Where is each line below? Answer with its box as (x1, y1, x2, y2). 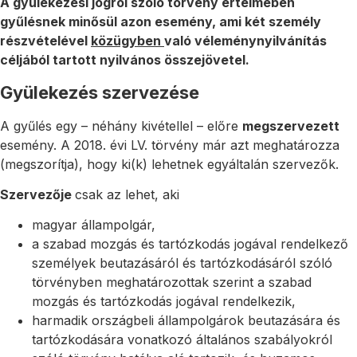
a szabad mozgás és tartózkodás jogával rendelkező (32, 236, 348, 253)
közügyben (91, 33, 164, 49)
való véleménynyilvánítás (164, 33, 327, 49)
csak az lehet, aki (75, 186, 179, 202)
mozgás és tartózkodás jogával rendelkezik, (32, 293, 296, 310)
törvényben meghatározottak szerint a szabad (32, 274, 312, 291)
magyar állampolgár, (32, 217, 155, 233)
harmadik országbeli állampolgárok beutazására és (32, 312, 340, 329)
